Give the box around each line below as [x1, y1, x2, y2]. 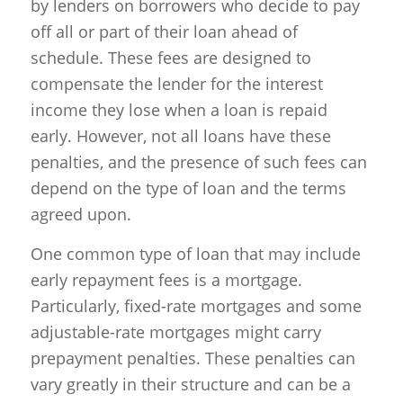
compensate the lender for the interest [30, 73, 323, 95]
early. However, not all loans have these [30, 125, 331, 148]
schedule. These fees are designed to [30, 47, 311, 69]
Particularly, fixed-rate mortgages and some [30, 295, 362, 318]
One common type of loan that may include [30, 243, 361, 265]
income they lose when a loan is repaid [30, 99, 327, 121]
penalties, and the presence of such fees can [30, 151, 367, 174]
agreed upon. [30, 203, 131, 226]
